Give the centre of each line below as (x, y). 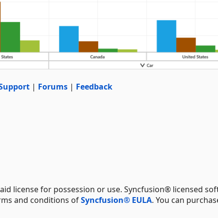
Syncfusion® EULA (116, 200)
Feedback (94, 86)
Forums (53, 86)
